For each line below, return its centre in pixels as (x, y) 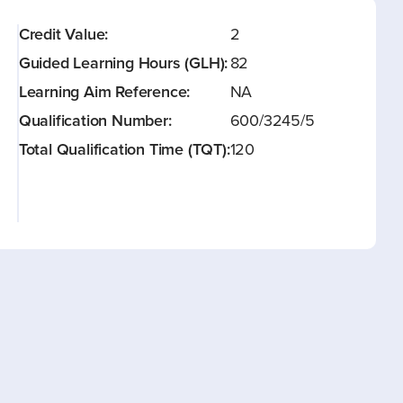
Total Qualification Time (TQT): (124, 149)
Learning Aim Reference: (104, 91)
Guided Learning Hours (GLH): (123, 63)
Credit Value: (63, 34)
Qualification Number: (95, 120)
